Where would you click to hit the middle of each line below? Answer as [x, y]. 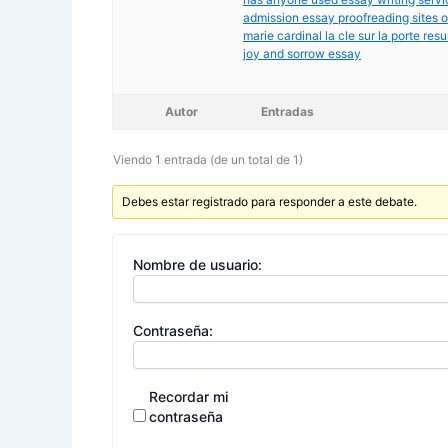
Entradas [287, 112]
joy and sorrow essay [302, 54]
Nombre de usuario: [197, 265]
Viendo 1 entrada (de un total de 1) [208, 160]
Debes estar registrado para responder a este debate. [270, 202]
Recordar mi [188, 397]
